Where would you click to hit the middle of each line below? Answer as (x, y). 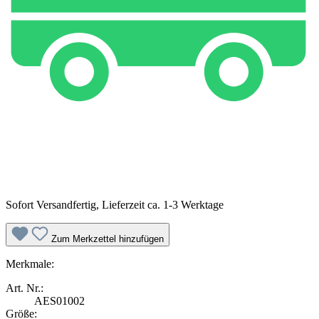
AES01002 (59, 300)
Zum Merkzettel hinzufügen (108, 239)
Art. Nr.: (25, 288)
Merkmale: (30, 263)
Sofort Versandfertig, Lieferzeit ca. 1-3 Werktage (115, 204)
